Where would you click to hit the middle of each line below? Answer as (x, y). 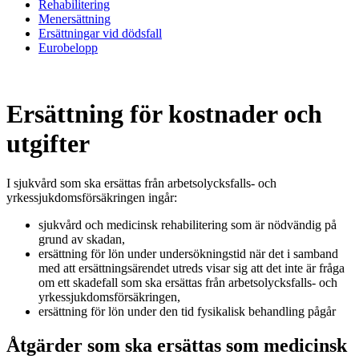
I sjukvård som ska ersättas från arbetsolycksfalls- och (141, 183)
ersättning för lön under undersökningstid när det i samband (188, 253)
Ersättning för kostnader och (164, 114)
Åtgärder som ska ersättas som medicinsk (177, 345)
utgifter (48, 144)
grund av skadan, (82, 239)
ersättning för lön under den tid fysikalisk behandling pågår (187, 311)
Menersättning (75, 18)
